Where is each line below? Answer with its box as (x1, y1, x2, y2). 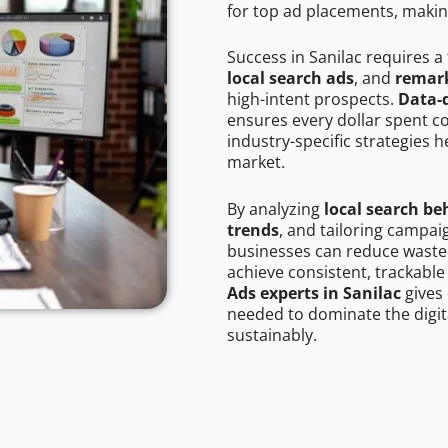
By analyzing (227, 198, 324, 221)
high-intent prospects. (227, 88, 398, 111)
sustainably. (227, 324, 317, 347)
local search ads (227, 67, 354, 90)
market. (227, 151, 285, 174)
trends (227, 219, 279, 242)
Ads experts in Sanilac (227, 282, 401, 305)
